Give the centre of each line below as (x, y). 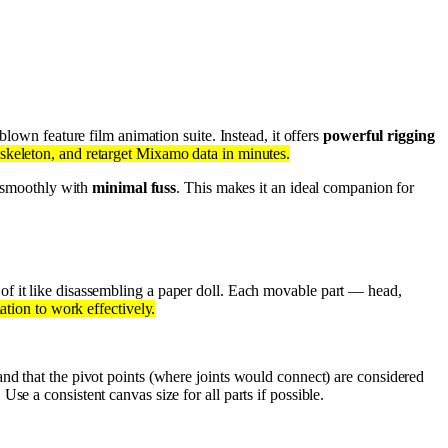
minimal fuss (134, 188)
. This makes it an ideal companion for (295, 188)
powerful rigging (379, 136)
